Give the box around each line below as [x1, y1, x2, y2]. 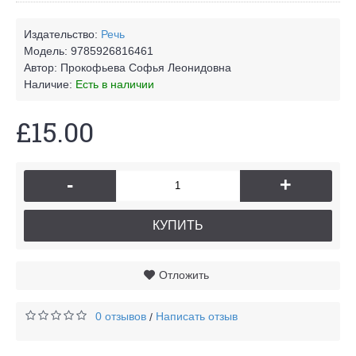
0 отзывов [95, 309, 146, 323]
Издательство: [24, 27, 101, 41]
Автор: [24, 60, 60, 74]
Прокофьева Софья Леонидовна [60, 60, 231, 74]
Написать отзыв [156, 309, 238, 323]
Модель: [24, 44, 71, 57]
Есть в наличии [75, 77, 154, 91]
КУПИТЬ [153, 218, 203, 232]
